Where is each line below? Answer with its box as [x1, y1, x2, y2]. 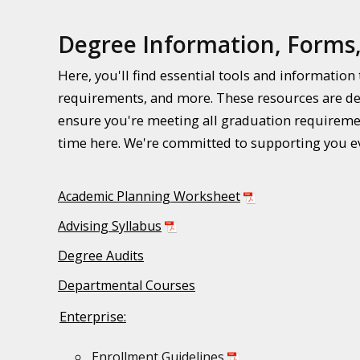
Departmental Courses [58, 276, 195, 294]
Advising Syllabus [58, 217, 162, 235]
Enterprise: [59, 307, 126, 326]
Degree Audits [58, 246, 144, 264]
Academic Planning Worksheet [58, 187, 240, 206]
